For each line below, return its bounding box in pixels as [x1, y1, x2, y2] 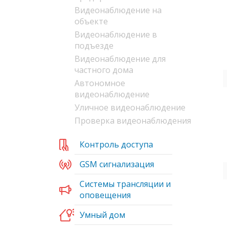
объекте [74, 16, 108, 27]
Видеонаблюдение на [74, 5, 162, 16]
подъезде [74, 40, 113, 51]
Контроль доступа [80, 139, 153, 150]
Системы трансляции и [80, 178, 171, 190]
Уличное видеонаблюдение [74, 102, 185, 113]
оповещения [80, 190, 131, 201]
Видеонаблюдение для [74, 53, 166, 64]
